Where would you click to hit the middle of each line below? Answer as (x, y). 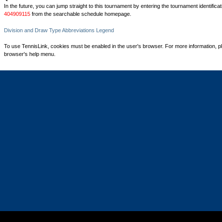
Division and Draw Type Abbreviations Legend (59, 30)
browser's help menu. (30, 54)
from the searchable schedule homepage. (81, 14)
